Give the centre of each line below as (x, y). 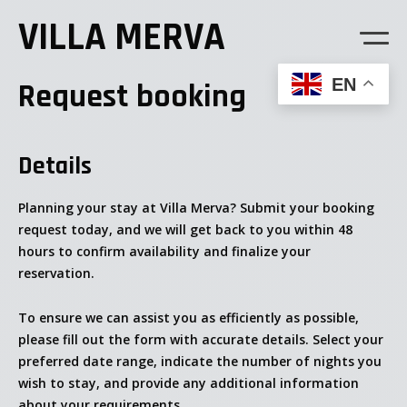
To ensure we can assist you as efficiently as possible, (189, 317)
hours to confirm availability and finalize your (164, 251)
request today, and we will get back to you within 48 (185, 229)
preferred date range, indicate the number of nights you (200, 361)
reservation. (56, 273)
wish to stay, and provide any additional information (189, 382)
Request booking (132, 96)
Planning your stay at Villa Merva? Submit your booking (196, 207)
